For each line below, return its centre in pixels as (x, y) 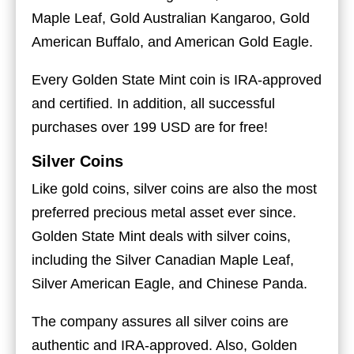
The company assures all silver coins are (160, 321)
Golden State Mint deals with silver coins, (161, 236)
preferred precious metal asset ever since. (164, 212)
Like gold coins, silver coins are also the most (174, 188)
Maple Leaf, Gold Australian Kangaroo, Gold (171, 18)
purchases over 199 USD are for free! (150, 127)
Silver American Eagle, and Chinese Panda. (169, 283)
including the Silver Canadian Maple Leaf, (163, 260)
